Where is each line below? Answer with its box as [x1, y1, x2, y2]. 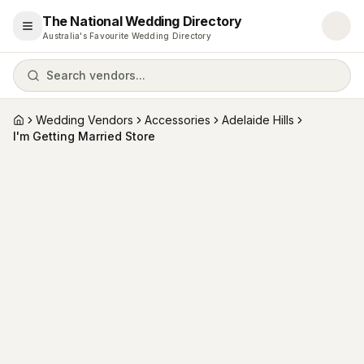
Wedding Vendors [36, 113, 133, 127]
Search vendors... [46, 68, 145, 82]
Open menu [26, 25, 93, 40]
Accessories [145, 113, 210, 127]
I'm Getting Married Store [13, 129, 155, 143]
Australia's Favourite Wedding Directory [42, 31, 211, 41]
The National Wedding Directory [42, 13, 242, 29]
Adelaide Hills [222, 113, 294, 127]
